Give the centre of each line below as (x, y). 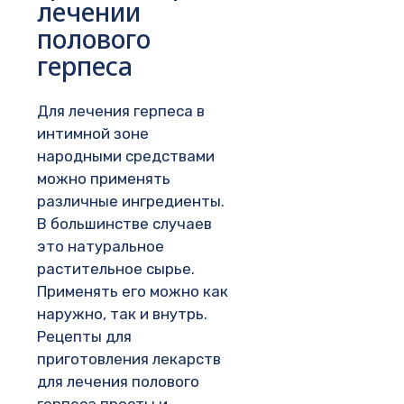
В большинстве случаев (124, 223)
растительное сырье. (116, 268)
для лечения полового (118, 381)
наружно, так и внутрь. (122, 313)
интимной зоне (93, 133)
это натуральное (101, 246)
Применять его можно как (133, 291)
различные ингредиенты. (131, 201)
